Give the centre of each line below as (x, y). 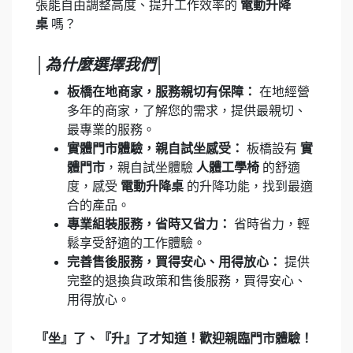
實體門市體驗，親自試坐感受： (155, 148)
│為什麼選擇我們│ (100, 64)
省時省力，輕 (270, 224)
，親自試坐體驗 (150, 167)
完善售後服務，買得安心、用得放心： (174, 262)
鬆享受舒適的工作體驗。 (136, 243)
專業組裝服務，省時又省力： (149, 224)
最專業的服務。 (111, 129)
